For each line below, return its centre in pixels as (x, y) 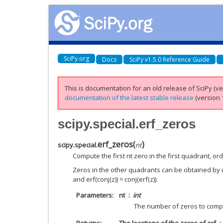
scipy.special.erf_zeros (127, 124)
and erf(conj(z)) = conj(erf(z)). (115, 179)
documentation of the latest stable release (129, 98)
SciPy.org (76, 58)
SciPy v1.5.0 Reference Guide (169, 59)
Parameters (94, 195)
